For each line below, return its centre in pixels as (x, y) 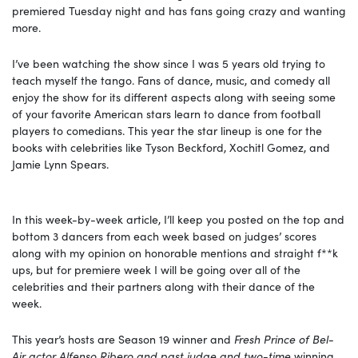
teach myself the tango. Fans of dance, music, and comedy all (171, 80)
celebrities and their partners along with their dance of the (163, 286)
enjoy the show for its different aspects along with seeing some (174, 96)
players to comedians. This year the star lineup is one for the (167, 130)
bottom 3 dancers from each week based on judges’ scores (164, 235)
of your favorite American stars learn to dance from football (166, 113)
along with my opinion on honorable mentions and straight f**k (175, 252)
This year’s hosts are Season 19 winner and (123, 338)
